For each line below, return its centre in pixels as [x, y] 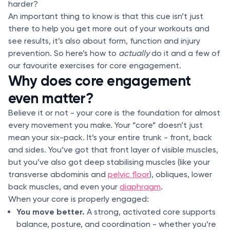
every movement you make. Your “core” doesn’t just [106, 125]
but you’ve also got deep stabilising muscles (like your [109, 162]
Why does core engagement [100, 81]
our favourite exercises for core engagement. [95, 65]
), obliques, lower [181, 174]
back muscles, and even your [64, 187]
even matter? [51, 98]
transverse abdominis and [58, 174]
